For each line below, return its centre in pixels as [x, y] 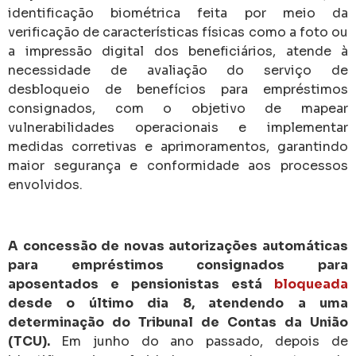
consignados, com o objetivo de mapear [178, 109]
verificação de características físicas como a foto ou [178, 33]
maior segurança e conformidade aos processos [178, 166]
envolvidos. [45, 185]
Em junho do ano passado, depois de [205, 341]
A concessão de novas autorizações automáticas [178, 246]
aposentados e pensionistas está [141, 284]
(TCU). [35, 341]
